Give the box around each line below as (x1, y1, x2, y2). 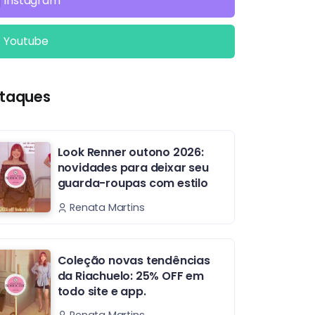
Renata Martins (70, 200, 145, 214)
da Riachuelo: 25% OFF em (57, 267, 204, 284)
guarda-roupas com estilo (57, 175, 208, 192)
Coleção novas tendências (57, 252, 210, 269)
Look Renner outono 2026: (57, 144, 204, 161)
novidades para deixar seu (57, 160, 209, 176)
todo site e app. (57, 283, 146, 300)
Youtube (4, 33, 49, 50)
